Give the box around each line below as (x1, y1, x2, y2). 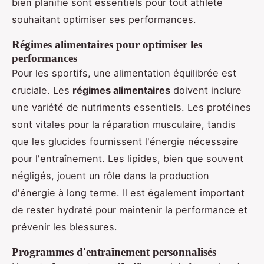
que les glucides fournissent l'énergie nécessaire (12, 135, 239, 147)
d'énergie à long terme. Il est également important (12, 186, 245, 199)
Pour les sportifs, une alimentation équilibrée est (12, 67, 236, 79)
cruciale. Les (12, 84, 72, 96)
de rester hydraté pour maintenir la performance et (12, 203, 247, 216)
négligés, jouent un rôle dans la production (12, 169, 209, 181)
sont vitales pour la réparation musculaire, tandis (12, 118, 236, 130)
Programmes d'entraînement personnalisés (12, 245, 216, 258)
